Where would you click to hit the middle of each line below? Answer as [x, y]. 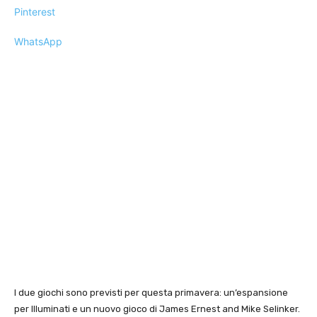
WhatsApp [38, 41]
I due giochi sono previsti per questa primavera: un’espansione [151, 293]
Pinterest [35, 12]
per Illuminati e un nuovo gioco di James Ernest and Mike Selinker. [157, 309]
